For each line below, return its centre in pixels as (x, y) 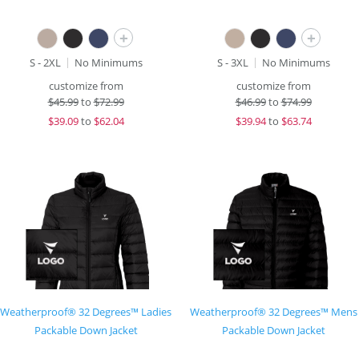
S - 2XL (45, 63)
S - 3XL (232, 63)
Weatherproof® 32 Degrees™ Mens (273, 312)
